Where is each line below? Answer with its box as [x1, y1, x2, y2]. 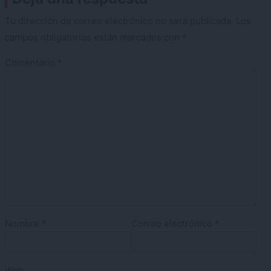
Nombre [5, 217, 42, 229]
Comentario [5, 56, 57, 68]
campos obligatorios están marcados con [5, 31, 182, 43]
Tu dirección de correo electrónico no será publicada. [5, 15, 233, 27]
